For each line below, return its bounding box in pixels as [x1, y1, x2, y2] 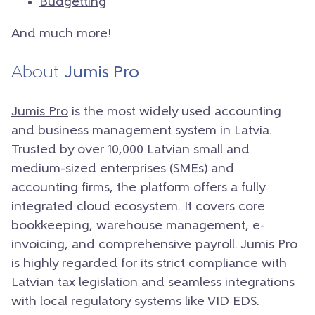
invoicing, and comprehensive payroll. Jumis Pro [11, 238, 297, 252]
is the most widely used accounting [68, 105, 281, 119]
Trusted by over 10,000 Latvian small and [11, 143, 250, 157]
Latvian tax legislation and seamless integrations [11, 276, 295, 290]
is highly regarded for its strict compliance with [11, 257, 287, 271]
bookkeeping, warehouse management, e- [11, 219, 265, 233]
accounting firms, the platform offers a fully [11, 181, 265, 195]
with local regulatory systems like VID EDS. [11, 295, 259, 309]
